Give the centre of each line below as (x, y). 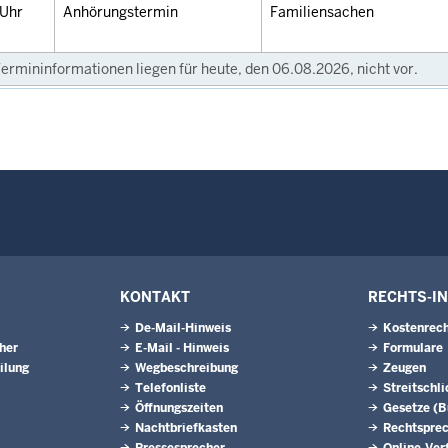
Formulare (413, 348)
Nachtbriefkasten (186, 428)
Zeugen (404, 368)
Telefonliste (170, 388)
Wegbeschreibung (186, 368)
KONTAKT (155, 297)
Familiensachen (322, 12)
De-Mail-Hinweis (183, 328)
